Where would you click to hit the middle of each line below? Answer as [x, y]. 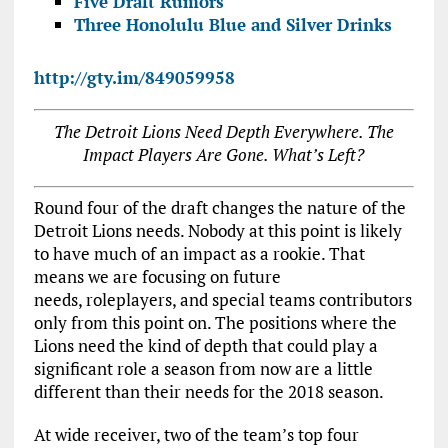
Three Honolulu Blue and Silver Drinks [232, 24]
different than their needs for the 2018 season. [208, 391]
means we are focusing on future [157, 276]
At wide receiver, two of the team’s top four [196, 434]
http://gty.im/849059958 [134, 77]
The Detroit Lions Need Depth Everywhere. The [223, 131]
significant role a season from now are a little [203, 368]
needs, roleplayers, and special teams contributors [222, 299]
